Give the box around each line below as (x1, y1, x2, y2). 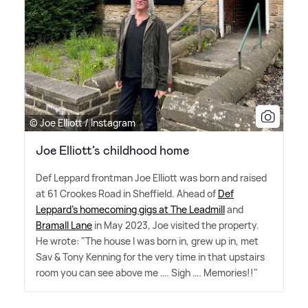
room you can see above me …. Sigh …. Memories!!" (36, 266, 258, 280)
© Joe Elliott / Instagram (30, 116, 135, 130)
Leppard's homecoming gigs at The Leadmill (36, 203, 225, 217)
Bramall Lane (36, 219, 92, 232)
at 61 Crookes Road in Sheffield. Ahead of (36, 187, 218, 201)
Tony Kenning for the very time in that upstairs (60, 250, 265, 264)
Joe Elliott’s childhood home (36, 142, 189, 159)
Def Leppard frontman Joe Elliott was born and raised (36, 171, 267, 185)
